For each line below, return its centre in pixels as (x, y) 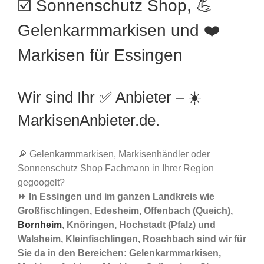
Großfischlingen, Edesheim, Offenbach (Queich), (125, 211)
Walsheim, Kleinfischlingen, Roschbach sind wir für (132, 239)
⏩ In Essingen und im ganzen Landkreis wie (116, 197)
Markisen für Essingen (100, 55)
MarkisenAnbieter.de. (89, 121)
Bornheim (40, 225)
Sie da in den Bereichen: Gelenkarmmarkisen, (119, 253)
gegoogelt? (41, 183)
